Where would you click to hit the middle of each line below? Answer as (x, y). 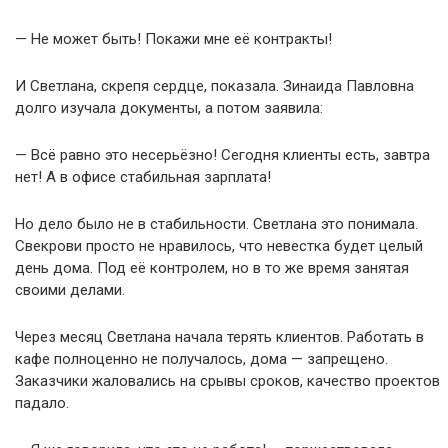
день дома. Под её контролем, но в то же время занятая (212, 267)
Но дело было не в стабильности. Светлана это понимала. (216, 223)
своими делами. (70, 289)
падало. (42, 402)
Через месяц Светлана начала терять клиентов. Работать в (219, 336)
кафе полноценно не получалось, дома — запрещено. (201, 358)
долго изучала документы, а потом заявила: (169, 107)
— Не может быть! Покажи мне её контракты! (173, 38)
